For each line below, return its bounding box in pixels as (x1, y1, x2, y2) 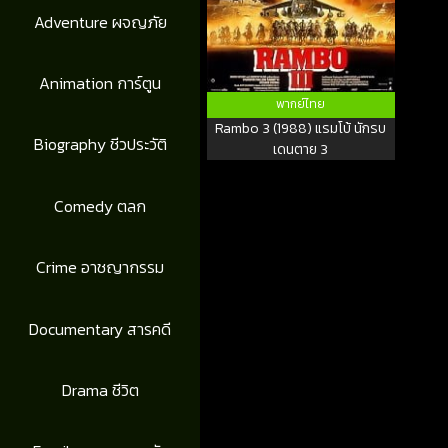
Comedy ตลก (54, 193, 147, 218)
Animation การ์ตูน (39, 71, 162, 96)
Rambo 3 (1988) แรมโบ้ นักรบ (215, 117, 387, 139)
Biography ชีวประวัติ (33, 132, 167, 157)
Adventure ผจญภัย (33, 9, 167, 34)
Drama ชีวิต (61, 378, 139, 403)
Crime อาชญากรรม (36, 255, 165, 280)
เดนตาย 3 (273, 138, 329, 160)
